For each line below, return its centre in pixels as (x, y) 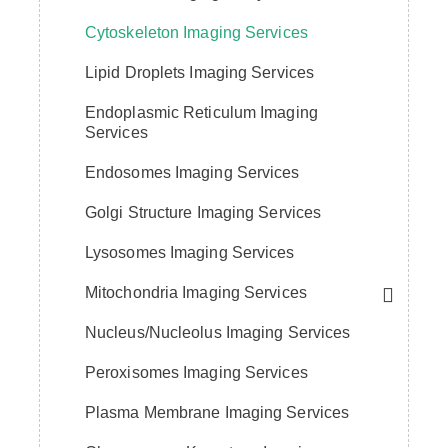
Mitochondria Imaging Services (195, 292)
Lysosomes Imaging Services (189, 252)
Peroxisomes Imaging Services (196, 372)
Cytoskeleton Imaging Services (196, 32)
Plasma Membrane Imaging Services (217, 412)
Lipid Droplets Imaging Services (199, 72)
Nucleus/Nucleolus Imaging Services (217, 332)
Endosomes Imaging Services (192, 172)
